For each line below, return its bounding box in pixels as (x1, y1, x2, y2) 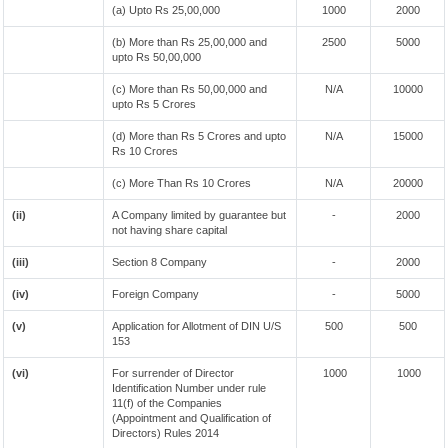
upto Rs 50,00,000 (112, 51, 201, 63)
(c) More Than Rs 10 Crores (112, 177, 251, 189)
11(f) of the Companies (112, 397, 222, 409)
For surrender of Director (112, 367, 234, 379)
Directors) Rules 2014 (112, 427, 219, 439)
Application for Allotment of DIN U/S (112, 320, 281, 332)
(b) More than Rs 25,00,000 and (112, 36, 267, 48)
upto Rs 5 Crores (112, 98, 196, 110)
